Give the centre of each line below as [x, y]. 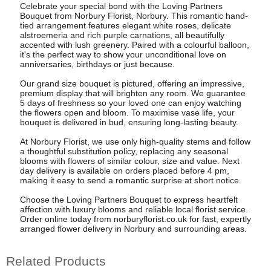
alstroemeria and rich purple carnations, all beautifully [122, 35]
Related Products [56, 261]
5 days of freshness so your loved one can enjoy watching [130, 103]
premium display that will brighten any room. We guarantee [132, 93]
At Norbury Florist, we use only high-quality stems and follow [135, 141]
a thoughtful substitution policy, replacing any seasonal [124, 151]
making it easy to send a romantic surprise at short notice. [130, 180]
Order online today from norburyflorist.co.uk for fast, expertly [135, 219]
